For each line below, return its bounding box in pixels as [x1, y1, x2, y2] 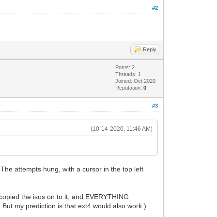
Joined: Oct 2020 [115, 77, 156, 84]
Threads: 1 [115, 71, 141, 77]
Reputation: [115, 84, 144, 91]
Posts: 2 [115, 64, 135, 70]
